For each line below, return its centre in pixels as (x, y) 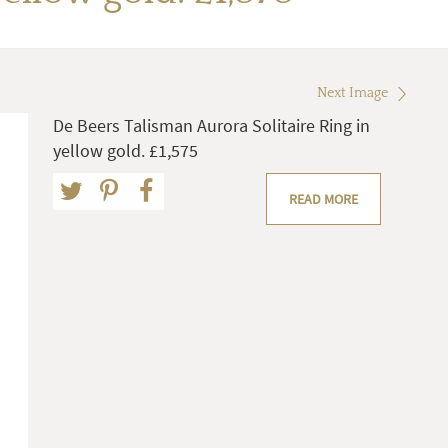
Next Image (352, 93)
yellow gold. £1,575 (125, 151)
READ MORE (323, 199)
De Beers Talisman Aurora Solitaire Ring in (211, 126)
